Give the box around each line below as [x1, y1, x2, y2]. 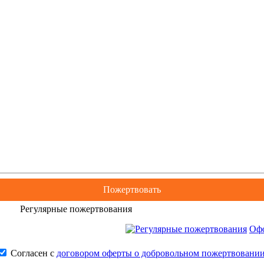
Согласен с [8, 247, 57, 258]
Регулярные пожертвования [20, 203, 132, 214]
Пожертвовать [103, 184, 161, 194]
